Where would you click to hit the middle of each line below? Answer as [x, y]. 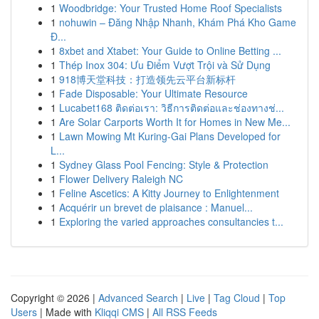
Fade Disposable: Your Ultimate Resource [153, 93]
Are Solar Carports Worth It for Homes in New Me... [175, 122]
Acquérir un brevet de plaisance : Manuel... [156, 207]
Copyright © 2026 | [54, 298]
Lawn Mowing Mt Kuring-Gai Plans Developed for [170, 136]
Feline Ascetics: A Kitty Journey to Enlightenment [169, 193]
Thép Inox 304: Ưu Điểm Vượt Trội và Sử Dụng [165, 65]
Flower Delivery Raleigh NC [121, 179]
